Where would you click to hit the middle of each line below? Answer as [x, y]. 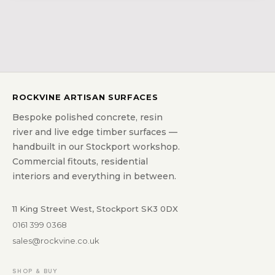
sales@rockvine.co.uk [56, 241]
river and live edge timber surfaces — [95, 132]
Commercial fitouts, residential [80, 161]
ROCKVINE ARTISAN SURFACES [85, 97]
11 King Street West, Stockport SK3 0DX [95, 209]
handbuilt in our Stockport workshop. [96, 147]
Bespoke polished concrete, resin [87, 117]
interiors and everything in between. [94, 176]
